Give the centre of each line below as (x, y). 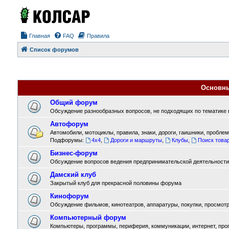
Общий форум (74, 102)
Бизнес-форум (74, 153)
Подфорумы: (67, 140)
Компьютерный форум (88, 217)
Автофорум (69, 124)
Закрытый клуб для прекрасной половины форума (116, 183)
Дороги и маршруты (136, 140)
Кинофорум (69, 196)
